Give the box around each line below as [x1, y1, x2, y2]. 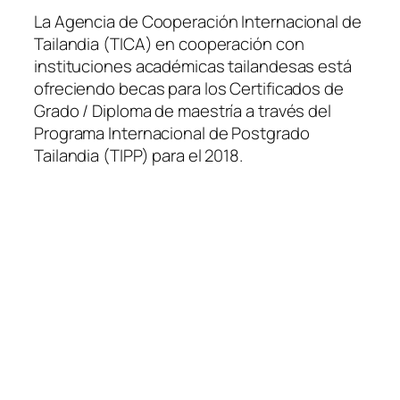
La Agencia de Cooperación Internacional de [34, 9, 362, 33]
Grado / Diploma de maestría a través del [34, 98, 331, 122]
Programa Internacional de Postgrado [34, 121, 310, 145]
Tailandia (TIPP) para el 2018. [34, 143, 243, 167]
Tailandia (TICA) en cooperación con [34, 31, 304, 55]
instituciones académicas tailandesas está [34, 54, 352, 78]
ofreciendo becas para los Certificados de [34, 76, 344, 100]
